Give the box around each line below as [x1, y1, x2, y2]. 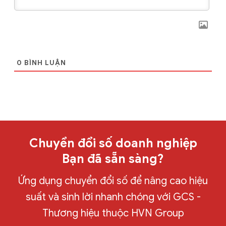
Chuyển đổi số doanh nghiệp [29, 136, 197, 151]
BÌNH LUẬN [22, 59, 66, 68]
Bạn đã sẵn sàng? [62, 151, 164, 167]
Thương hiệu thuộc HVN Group [42, 207, 184, 220]
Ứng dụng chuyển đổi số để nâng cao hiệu [18, 175, 208, 188]
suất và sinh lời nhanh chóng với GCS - [25, 191, 201, 204]
